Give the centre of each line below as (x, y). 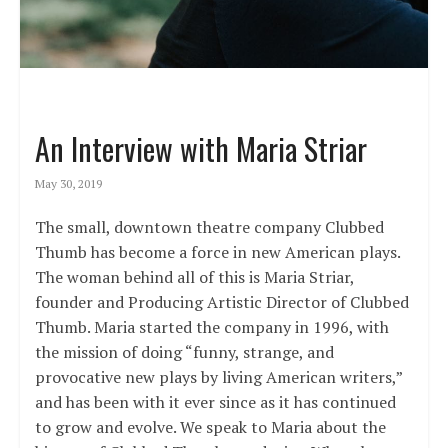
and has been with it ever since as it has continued (215, 401)
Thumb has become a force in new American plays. (217, 251)
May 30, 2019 (68, 183)
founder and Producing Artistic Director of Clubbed (221, 301)
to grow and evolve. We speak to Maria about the (210, 426)
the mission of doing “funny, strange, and (184, 351)
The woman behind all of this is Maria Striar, (194, 276)
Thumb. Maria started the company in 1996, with (211, 326)
